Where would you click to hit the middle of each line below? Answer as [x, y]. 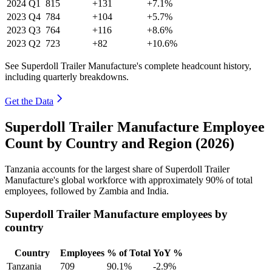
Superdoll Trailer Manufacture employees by [116, 214]
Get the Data [29, 101]
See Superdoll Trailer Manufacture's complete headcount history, [128, 66]
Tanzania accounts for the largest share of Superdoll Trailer [117, 169]
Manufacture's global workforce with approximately [105, 180]
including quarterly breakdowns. [67, 76]
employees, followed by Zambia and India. [87, 191]
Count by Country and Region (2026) [120, 143]
